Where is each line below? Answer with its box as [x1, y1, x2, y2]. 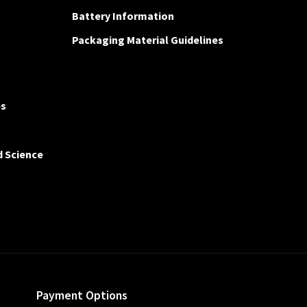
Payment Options [36, 288, 127, 304]
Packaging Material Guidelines [71, 33, 223, 47]
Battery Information [71, 9, 174, 23]
